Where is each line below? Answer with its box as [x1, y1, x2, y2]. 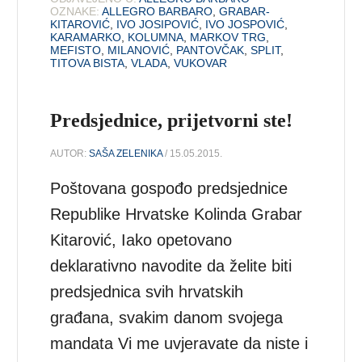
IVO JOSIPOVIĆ [116, 17, 200, 31]
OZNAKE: [50, 4, 100, 18]
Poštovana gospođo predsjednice [50, 179, 288, 197]
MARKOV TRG [190, 30, 267, 44]
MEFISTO [50, 43, 102, 57]
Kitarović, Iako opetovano [50, 230, 233, 249]
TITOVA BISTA [50, 56, 125, 69]
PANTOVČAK [176, 43, 245, 57]
